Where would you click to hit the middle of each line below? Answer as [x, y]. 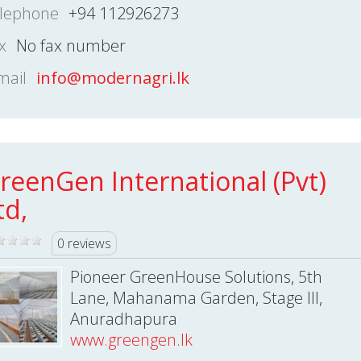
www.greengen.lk [131, 340]
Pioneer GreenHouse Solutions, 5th [196, 277]
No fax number [71, 46]
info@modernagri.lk [112, 78]
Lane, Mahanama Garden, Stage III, [196, 298]
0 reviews [84, 243]
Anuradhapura [123, 319]
